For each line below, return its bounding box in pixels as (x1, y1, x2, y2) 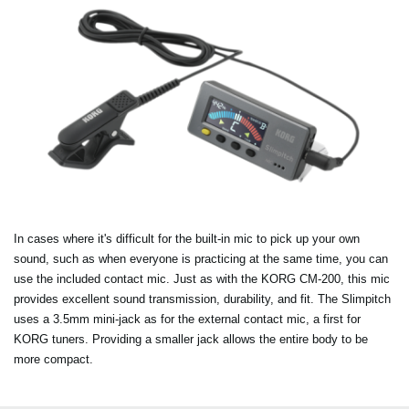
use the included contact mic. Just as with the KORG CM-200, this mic (14, 272, 390, 287)
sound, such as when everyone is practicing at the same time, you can (14, 252, 388, 267)
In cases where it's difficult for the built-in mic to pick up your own (14, 232, 360, 246)
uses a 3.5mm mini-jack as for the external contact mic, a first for (14, 312, 361, 327)
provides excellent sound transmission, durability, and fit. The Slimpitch (14, 292, 391, 307)
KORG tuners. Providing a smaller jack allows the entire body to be (14, 332, 368, 347)
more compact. (14, 352, 93, 367)
